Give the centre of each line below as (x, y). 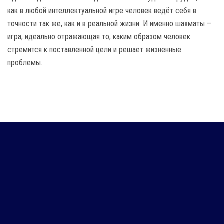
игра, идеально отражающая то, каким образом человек (99, 36)
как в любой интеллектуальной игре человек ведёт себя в (102, 10)
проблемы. (25, 62)
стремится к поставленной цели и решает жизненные (94, 49)
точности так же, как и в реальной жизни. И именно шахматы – (109, 23)
